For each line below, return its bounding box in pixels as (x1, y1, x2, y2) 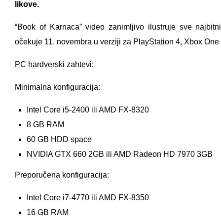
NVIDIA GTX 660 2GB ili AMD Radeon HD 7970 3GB (27, 149, 213, 158)
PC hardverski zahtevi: (15, 60, 94, 69)
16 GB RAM (27, 208, 69, 217)
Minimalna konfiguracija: (15, 82, 100, 91)
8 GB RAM (27, 120, 64, 129)
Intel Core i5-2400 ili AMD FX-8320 (27, 105, 149, 114)
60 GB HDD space (27, 135, 92, 144)
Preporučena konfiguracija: (15, 170, 109, 179)
